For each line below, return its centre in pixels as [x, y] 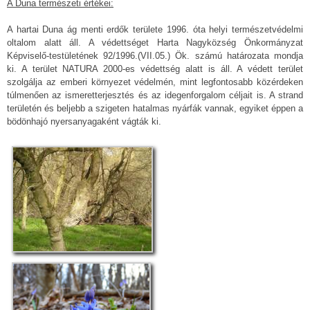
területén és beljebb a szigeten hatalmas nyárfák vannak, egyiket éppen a [155, 109]
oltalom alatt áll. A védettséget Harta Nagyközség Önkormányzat [155, 43]
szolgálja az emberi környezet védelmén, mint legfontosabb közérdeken [155, 82]
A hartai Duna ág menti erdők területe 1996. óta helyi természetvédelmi [155, 30]
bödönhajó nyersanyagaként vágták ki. [84, 122]
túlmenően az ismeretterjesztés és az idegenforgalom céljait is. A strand [155, 95]
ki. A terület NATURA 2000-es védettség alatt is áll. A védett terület [155, 69]
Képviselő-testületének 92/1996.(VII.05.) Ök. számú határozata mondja [155, 56]
